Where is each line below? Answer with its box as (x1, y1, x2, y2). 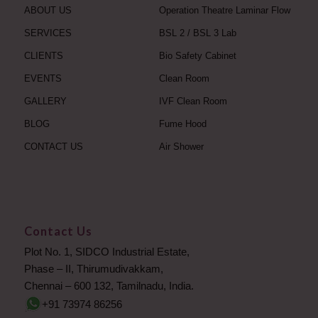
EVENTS (23, 73, 62, 84)
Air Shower (158, 141, 204, 153)
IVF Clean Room (158, 96, 227, 107)
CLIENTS (23, 50, 63, 62)
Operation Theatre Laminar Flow (158, 5, 290, 16)
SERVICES (23, 28, 72, 39)
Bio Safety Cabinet (158, 50, 236, 62)
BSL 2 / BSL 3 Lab (158, 28, 236, 39)
